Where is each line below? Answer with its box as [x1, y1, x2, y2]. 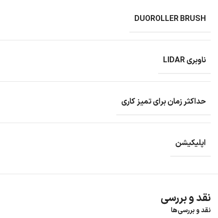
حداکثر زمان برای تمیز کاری [121, 95, 206, 108]
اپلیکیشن [175, 137, 206, 149]
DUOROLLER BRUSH [134, 13, 206, 25]
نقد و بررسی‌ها [171, 205, 211, 216]
